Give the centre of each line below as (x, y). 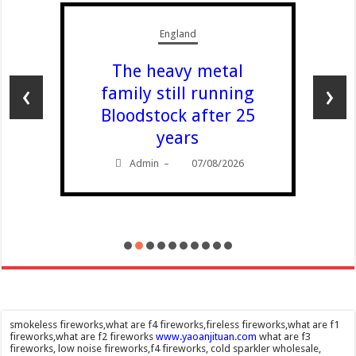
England (178, 34)
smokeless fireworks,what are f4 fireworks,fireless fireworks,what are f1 (175, 325)
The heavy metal (178, 72)
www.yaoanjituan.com (207, 337)
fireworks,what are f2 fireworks (83, 337)
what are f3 (284, 337)
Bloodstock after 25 (178, 116)
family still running (178, 94)
